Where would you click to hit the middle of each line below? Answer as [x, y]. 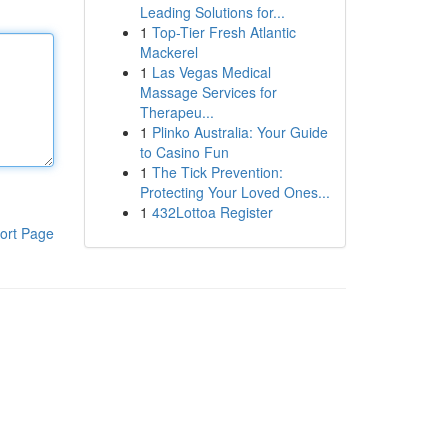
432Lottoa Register [212, 212]
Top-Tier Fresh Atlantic [223, 32]
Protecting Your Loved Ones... [234, 192]
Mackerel [168, 52]
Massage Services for [208, 92]
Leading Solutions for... [212, 12]
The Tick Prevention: [217, 172]
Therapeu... [176, 112]
